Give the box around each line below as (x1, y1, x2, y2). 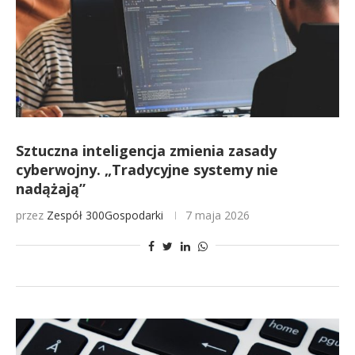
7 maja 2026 (185, 208, 250, 223)
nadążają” (16, 179, 86, 198)
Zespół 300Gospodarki (47, 208, 163, 223)
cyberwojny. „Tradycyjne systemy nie (16, 160, 278, 179)
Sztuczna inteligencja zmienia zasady (16, 141, 277, 160)
